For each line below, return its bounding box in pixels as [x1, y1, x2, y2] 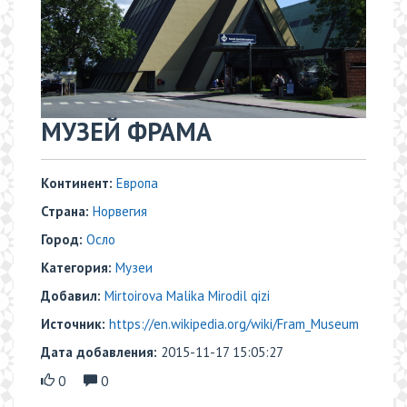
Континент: [41, 174, 116, 193]
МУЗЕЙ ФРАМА [41, 114, 212, 149]
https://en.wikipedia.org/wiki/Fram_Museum [109, 315, 359, 333]
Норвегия [93, 203, 147, 221]
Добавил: [41, 287, 101, 305]
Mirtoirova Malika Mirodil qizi [104, 287, 270, 305]
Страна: [41, 203, 89, 221]
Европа [116, 174, 158, 193]
